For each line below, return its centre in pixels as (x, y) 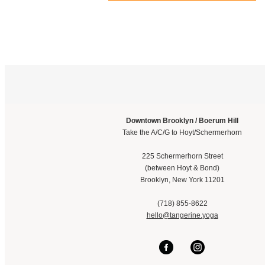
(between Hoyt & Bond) (182, 168)
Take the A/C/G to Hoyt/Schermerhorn (182, 132)
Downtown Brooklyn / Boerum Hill (182, 121)
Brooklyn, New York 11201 (182, 180)
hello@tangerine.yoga (182, 215)
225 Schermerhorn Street (182, 156)
